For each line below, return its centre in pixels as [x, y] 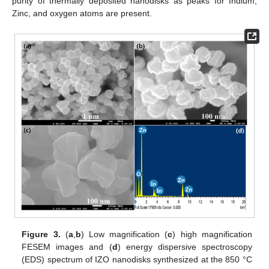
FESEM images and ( [67, 247]
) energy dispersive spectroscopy [185, 247]
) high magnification [212, 234]
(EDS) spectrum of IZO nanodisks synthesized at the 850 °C [137, 260]
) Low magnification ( [124, 234]
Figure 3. [41, 234]
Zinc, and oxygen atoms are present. [82, 14]
